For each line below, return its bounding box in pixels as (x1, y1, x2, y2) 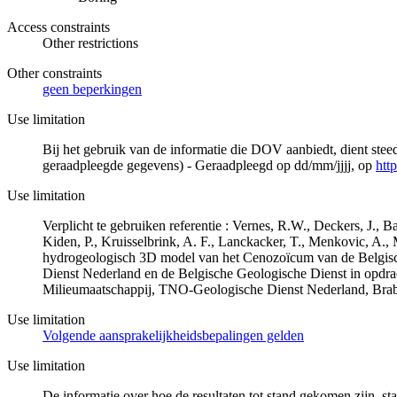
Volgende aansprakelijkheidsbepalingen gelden (43, 327, 304, 343)
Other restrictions (43, 35, 138, 51)
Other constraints (7, 65, 102, 81)
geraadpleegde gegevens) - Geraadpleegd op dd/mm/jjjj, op (43, 157, 376, 173)
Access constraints (7, 19, 110, 35)
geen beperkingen (43, 81, 142, 97)
